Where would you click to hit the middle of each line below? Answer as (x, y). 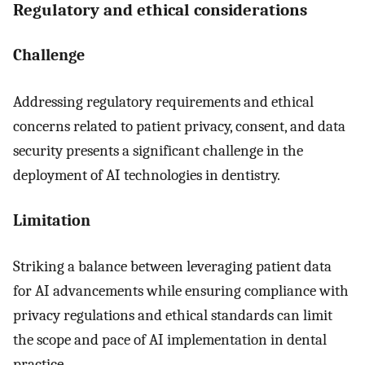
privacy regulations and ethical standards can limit (173, 316)
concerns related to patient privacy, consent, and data (179, 126)
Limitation (52, 220)
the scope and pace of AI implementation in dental (170, 340)
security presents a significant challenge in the (158, 150)
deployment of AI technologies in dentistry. (147, 175)
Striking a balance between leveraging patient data (172, 267)
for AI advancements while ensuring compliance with (181, 291)
